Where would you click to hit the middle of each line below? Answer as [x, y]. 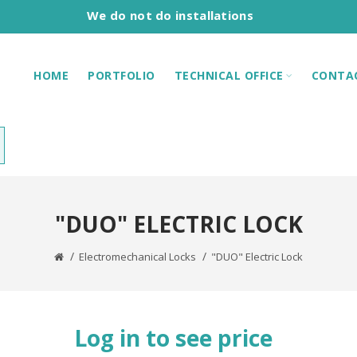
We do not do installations [170, 15]
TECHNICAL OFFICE [229, 75]
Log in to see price [173, 338]
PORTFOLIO [122, 75]
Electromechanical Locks [137, 257]
